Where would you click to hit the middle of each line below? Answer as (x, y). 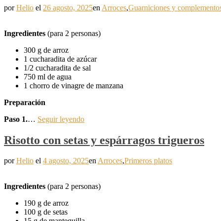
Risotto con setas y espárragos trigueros (104, 140)
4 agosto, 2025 (66, 161)
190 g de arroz (46, 203)
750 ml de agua (48, 76)
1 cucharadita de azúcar (60, 59)
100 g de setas (46, 212)
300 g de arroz (46, 50)
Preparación (25, 102)
